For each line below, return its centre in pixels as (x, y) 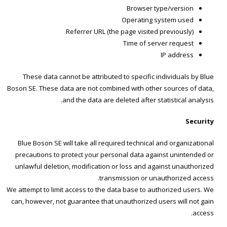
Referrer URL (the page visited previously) (130, 32)
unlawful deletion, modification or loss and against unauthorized (115, 166)
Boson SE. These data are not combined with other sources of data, (110, 88)
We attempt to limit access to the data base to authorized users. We (110, 189)
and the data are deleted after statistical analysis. (138, 100)
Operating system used (158, 20)
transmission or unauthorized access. (157, 178)
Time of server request (158, 43)
